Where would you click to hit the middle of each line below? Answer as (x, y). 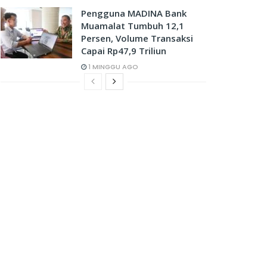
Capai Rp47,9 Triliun (124, 51)
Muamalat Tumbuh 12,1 (133, 26)
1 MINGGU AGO (112, 67)
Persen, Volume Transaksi (137, 38)
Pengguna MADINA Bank (134, 13)
